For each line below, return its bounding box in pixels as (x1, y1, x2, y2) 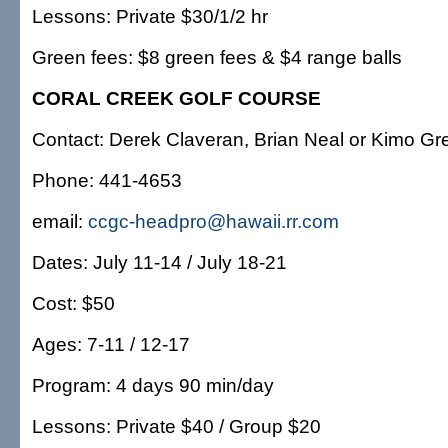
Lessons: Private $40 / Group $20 (32, 415, 321, 437)
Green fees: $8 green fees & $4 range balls (32, 46, 402, 68)
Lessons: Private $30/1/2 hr (32, 5, 268, 27)
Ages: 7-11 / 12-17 (32, 333, 190, 355)
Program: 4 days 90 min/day (32, 374, 274, 396)
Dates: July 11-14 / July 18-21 (32, 251, 287, 273)
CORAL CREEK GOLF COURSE (32, 87, 321, 109)
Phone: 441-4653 (32, 169, 182, 191)
